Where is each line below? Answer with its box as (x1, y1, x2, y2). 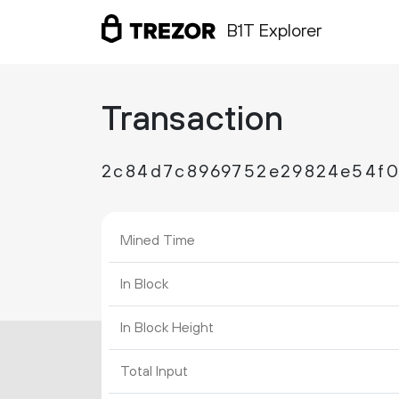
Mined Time (119, 232, 195, 249)
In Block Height (119, 319, 214, 337)
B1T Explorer (226, 20, 322, 44)
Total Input (119, 362, 188, 380)
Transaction (102, 99, 283, 142)
